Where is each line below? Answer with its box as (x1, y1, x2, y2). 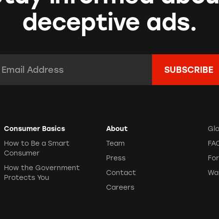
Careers (106, 183, 134, 191)
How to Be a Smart (4, 139, 70, 147)
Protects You (4, 173, 49, 181)
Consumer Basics (4, 124, 66, 132)
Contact (106, 168, 136, 176)
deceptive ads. (22, 8, 197, 36)
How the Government (4, 163, 80, 172)
